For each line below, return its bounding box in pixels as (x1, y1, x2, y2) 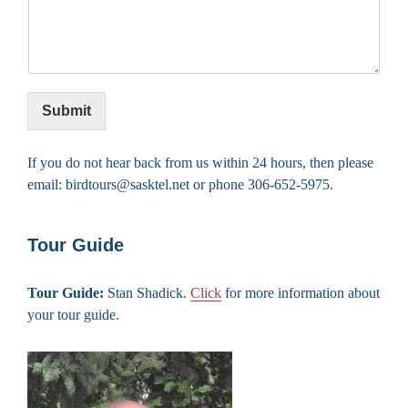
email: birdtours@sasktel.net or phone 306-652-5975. (27, 176, 333, 192)
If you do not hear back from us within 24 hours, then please (27, 154, 373, 170)
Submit (42, 102, 91, 118)
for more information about (221, 284, 380, 301)
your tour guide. (27, 306, 119, 322)
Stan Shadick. (104, 284, 190, 301)
